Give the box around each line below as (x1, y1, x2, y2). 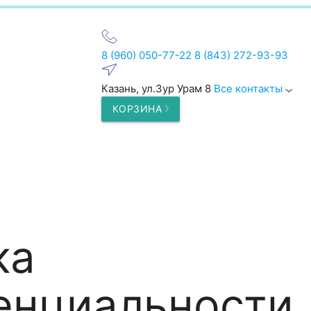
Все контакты (213, 81, 285, 95)
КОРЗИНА (112, 102, 165, 115)
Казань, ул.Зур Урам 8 (101, 81, 214, 95)
